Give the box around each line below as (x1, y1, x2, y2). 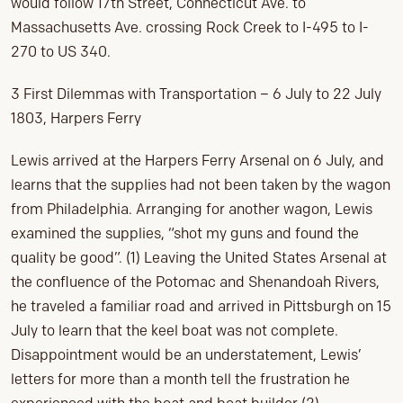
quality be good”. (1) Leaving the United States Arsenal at (11, 249, 387, 267)
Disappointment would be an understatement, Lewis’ (11, 346, 362, 364)
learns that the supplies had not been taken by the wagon (11, 176, 390, 194)
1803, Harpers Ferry (11, 110, 141, 128)
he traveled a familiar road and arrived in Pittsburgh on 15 (11, 298, 391, 316)
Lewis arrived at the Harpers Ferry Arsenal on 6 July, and (11, 152, 384, 170)
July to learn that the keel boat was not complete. (11, 322, 338, 340)
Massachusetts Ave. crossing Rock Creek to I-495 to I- (11, 19, 369, 37)
